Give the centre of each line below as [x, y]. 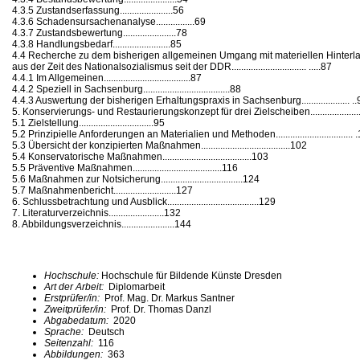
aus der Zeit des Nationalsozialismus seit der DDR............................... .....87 [172, 66]
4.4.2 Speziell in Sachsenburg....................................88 [127, 89]
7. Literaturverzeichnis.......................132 [96, 213]
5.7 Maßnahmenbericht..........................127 [102, 190]
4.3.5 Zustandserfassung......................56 [98, 10]
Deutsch [106, 331]
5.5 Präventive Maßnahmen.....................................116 [125, 168]
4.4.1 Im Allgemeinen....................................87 [107, 78]
